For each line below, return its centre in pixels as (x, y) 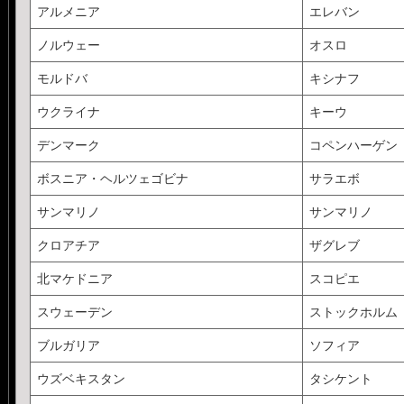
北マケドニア (74, 278)
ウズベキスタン (81, 378)
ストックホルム (353, 312)
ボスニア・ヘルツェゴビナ (112, 178)
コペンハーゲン (353, 145)
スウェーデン (74, 312)
